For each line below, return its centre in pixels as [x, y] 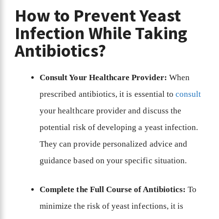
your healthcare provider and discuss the [110, 110]
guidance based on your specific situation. [114, 160]
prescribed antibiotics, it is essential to [108, 94]
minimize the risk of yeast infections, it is [112, 206]
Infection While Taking [101, 33]
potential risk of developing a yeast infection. [119, 127]
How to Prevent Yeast [98, 15]
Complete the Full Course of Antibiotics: [113, 190]
